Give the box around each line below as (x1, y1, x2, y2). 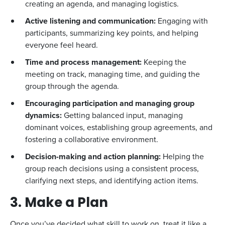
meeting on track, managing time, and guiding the (25, 68, 200, 80)
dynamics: (25, 109, 62, 121)
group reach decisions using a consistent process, (25, 163, 199, 174)
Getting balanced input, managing (62, 109, 183, 121)
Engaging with (158, 15, 208, 27)
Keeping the (142, 56, 186, 68)
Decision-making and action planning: (25, 151, 163, 162)
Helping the (163, 151, 204, 162)
